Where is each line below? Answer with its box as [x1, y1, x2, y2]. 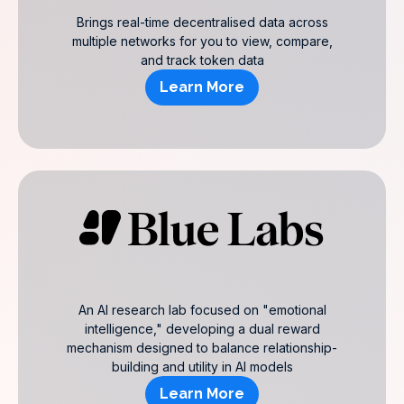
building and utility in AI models [111, 359, 293, 374]
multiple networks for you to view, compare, [71, 33, 333, 49]
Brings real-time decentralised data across [76, 14, 328, 30]
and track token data [140, 52, 264, 68]
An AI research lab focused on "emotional [78, 302, 326, 317]
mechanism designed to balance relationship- [67, 340, 337, 355]
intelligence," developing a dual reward [84, 321, 320, 336]
